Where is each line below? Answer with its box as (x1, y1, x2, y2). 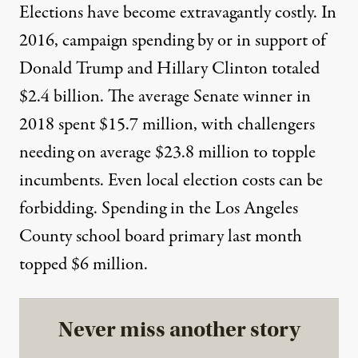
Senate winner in (193, 84, 311, 110)
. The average (100, 84, 193, 110)
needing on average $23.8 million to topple (19, 140, 316, 166)
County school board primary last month (19, 224, 302, 250)
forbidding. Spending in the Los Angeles (19, 196, 298, 222)
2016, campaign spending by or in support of (19, 28, 326, 54)
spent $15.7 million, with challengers (54, 112, 315, 138)
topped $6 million (19, 252, 144, 278)
